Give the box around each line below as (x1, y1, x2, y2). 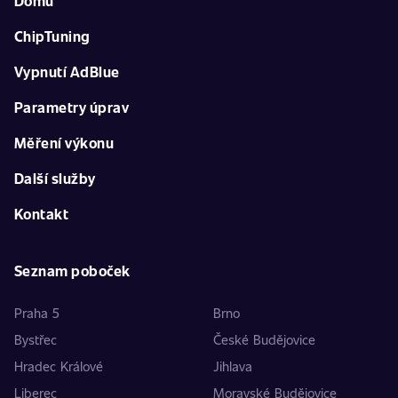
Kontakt (14, 204, 69, 223)
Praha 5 (14, 304, 60, 322)
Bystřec (14, 330, 57, 348)
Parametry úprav (14, 98, 130, 116)
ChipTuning (14, 27, 91, 45)
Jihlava (213, 357, 252, 375)
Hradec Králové (14, 357, 103, 375)
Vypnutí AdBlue (14, 62, 120, 81)
